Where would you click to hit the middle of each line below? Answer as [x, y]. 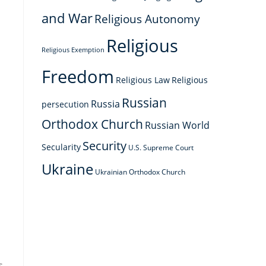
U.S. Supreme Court [161, 147]
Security [104, 145]
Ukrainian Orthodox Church [140, 172]
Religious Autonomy [147, 19]
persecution [65, 104]
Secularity [61, 147]
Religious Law [143, 80]
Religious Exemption [73, 50]
